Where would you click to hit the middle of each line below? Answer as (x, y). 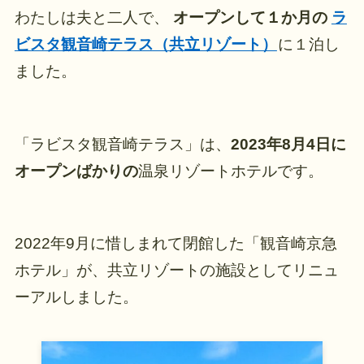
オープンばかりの (76, 171)
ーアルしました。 (76, 297)
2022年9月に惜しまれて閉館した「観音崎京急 (175, 243)
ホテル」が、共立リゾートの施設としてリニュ (176, 270)
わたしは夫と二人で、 (91, 18)
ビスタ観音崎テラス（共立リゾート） (145, 45)
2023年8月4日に (288, 144)
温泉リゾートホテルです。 (230, 171)
